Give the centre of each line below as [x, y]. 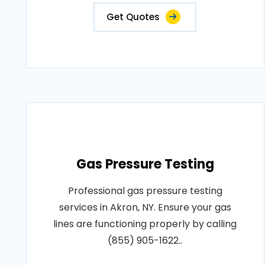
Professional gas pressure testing [145, 191]
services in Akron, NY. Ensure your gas [145, 207]
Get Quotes [133, 17]
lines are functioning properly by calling [145, 224]
